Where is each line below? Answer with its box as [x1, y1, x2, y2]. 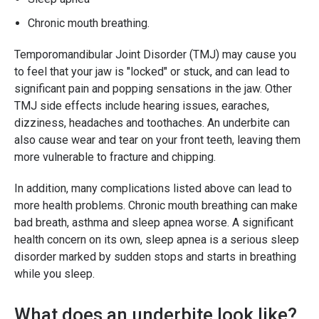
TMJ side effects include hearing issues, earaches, [14, 99, 269, 113]
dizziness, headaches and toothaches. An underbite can [14, 116, 290, 130]
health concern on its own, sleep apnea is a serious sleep [14, 233, 299, 247]
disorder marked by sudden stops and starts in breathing [14, 250, 296, 264]
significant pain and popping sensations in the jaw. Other [14, 82, 292, 96]
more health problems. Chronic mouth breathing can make [14, 199, 298, 213]
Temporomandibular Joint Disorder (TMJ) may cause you [14, 48, 296, 62]
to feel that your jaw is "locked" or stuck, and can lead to [14, 65, 290, 79]
